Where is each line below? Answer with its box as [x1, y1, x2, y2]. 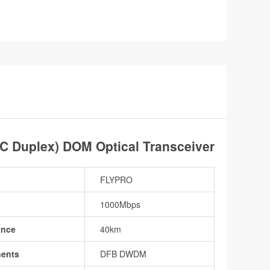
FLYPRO [100, 174, 133, 186]
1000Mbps [100, 198, 140, 210]
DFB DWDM [100, 248, 146, 260]
